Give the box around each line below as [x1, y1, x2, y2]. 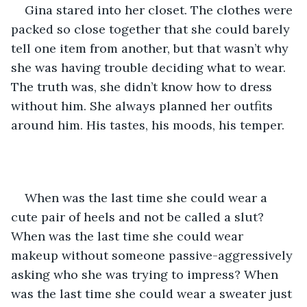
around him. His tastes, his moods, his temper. [11, 116, 284, 133]
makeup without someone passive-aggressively [11, 247, 296, 263]
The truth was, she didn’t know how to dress [11, 78, 275, 95]
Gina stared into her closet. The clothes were [25, 1, 296, 18]
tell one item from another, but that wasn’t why [11, 40, 292, 56]
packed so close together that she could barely [11, 21, 293, 37]
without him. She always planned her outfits [11, 97, 276, 114]
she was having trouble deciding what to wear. [11, 59, 289, 75]
